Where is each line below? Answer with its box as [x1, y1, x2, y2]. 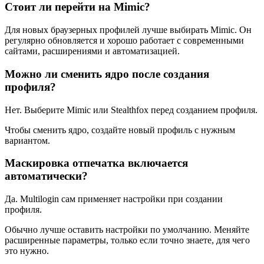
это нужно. [5, 245, 49, 256]
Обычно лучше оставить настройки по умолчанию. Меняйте [5, 224, 249, 235]
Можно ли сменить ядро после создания [5, 67, 209, 80]
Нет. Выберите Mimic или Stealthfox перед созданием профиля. [5, 104, 258, 115]
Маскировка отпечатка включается [5, 157, 188, 170]
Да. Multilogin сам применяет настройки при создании [5, 193, 223, 204]
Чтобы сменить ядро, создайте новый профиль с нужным [5, 124, 235, 135]
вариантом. [5, 135, 50, 146]
